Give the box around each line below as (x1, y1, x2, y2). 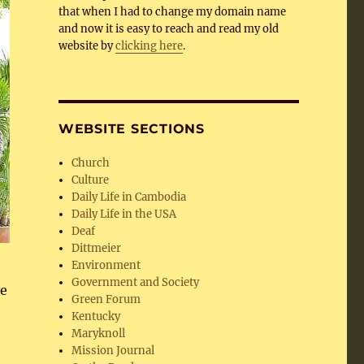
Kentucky (71, 310, 121, 323)
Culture (71, 173, 110, 187)
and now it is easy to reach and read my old (58, 22, 279, 36)
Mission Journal (71, 344, 155, 357)
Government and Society (71, 275, 200, 289)
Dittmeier (71, 241, 122, 255)
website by (58, 39, 115, 53)
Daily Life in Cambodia (71, 190, 187, 204)
